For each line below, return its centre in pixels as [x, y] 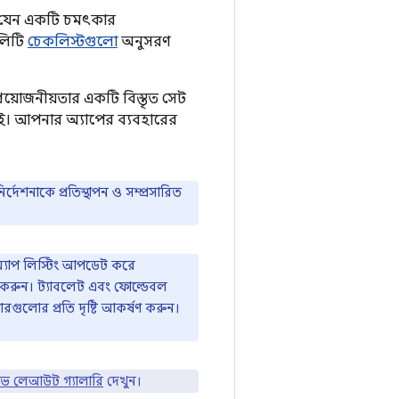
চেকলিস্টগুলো [73, 41]
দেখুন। [122, 381]
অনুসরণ [144, 41]
